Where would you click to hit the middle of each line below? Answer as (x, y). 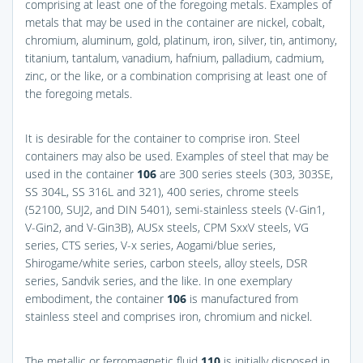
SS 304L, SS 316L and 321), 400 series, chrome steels (162, 191)
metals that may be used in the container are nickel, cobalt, (175, 22)
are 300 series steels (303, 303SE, (245, 173)
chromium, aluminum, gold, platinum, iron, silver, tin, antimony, (181, 40)
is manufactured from (242, 298)
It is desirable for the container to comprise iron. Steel (162, 138)
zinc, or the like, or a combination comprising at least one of (176, 75)
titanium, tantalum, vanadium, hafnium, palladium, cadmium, (175, 58)
